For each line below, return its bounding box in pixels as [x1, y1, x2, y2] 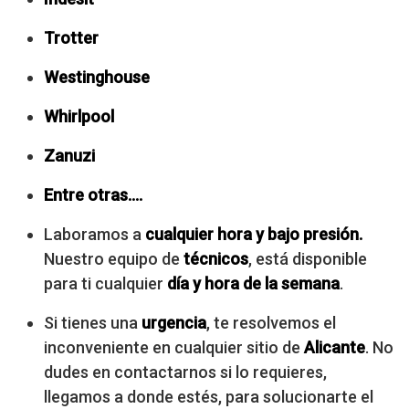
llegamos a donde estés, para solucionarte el [44, 386, 373, 406]
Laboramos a [44, 224, 145, 244]
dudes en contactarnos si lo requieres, [44, 362, 327, 382]
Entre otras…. [44, 184, 142, 204]
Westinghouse [44, 67, 150, 87]
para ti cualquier [44, 273, 167, 293]
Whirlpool [44, 106, 114, 126]
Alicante [304, 337, 365, 357]
